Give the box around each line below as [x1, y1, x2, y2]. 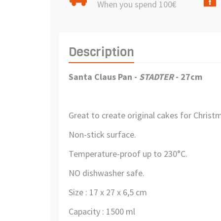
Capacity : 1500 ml [69, 205, 135, 217]
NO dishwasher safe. [69, 167, 145, 179]
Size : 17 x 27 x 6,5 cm [69, 186, 147, 198]
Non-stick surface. [69, 128, 136, 140]
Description [69, 43, 134, 60]
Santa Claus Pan [69, 71, 134, 82]
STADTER [139, 71, 174, 82]
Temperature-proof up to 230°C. [69, 147, 187, 159]
